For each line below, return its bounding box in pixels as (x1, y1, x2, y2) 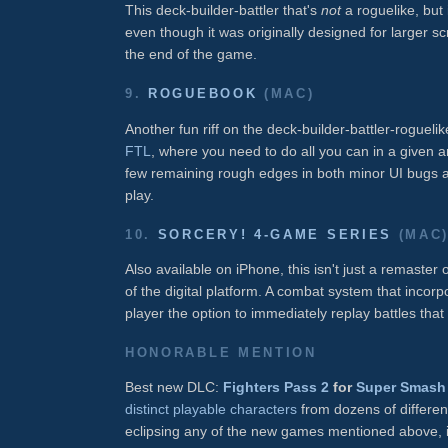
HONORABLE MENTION (125, 345, 317, 361)
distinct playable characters (125, 401, 297, 418)
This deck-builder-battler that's (125, 2, 321, 19)
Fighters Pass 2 (223, 379, 329, 396)
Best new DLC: (125, 379, 223, 396)
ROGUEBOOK (148, 86, 258, 102)
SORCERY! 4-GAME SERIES (157, 226, 393, 242)
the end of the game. (125, 46, 257, 63)
